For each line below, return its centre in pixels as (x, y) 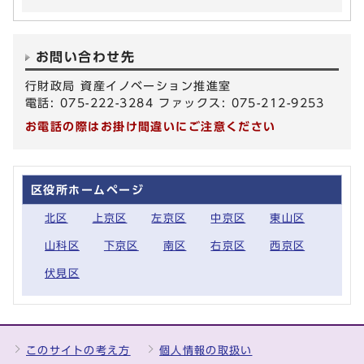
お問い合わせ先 (86, 56)
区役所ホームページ (87, 189)
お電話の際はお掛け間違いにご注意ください (151, 126)
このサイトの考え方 (78, 350)
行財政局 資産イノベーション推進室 (128, 85)
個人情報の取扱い (206, 350)
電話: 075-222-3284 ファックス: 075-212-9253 (175, 102)
